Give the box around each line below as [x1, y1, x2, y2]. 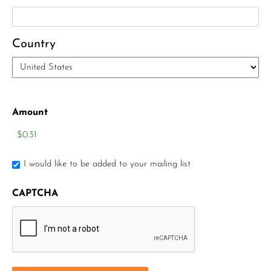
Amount [12, 108, 48, 117]
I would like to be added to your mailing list [24, 160, 191, 169]
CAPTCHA [12, 189, 58, 198]
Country [12, 38, 56, 50]
